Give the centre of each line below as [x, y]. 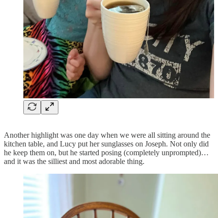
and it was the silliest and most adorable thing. [74, 162]
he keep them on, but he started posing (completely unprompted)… [106, 153]
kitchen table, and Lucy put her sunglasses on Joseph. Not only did [106, 144]
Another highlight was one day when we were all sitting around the [107, 135]
